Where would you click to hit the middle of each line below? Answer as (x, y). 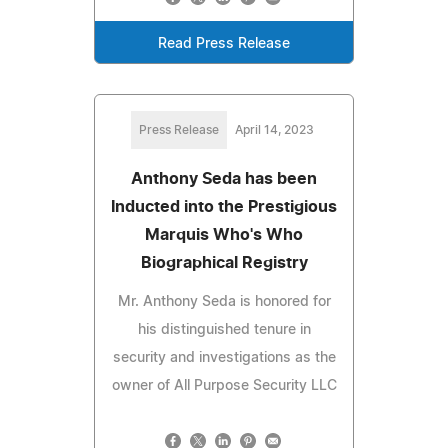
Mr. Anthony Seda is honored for (224, 302)
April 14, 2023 (274, 130)
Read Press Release (224, 44)
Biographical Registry (224, 263)
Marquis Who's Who (224, 235)
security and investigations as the (224, 358)
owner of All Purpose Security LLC (224, 386)
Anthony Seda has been (224, 179)
